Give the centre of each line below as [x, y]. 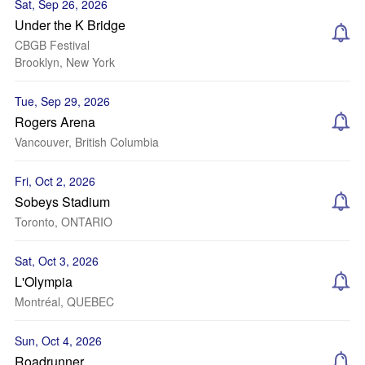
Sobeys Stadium [62, 202]
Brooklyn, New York [65, 62]
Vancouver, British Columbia [87, 142]
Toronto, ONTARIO [64, 222]
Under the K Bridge [70, 25]
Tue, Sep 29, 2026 [62, 101]
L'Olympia [44, 281]
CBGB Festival [52, 45]
